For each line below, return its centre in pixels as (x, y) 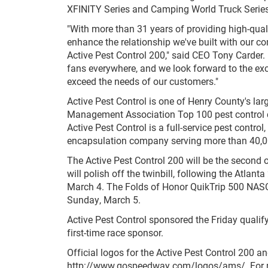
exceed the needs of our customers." (143, 81)
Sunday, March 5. (104, 199)
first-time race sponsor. (115, 232)
